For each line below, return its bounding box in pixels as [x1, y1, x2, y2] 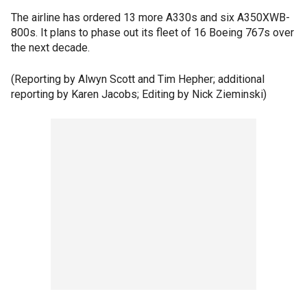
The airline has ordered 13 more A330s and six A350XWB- [11, 11, 290, 24]
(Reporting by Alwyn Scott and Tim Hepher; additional [11, 73, 265, 86]
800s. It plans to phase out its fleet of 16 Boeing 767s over [11, 26, 294, 39]
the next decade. [11, 41, 90, 54]
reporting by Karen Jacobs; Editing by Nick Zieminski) [11, 88, 267, 101]
